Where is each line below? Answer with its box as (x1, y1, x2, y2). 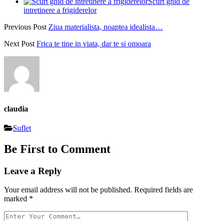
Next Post (4, 39, 35, 48)
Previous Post (4, 23, 46, 32)
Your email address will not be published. (4, 185, 132, 194)
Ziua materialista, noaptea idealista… (48, 23, 163, 32)
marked (4, 194, 29, 203)
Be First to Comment (4, 142, 110, 155)
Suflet (13, 123, 31, 132)
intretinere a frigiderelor (24, 6, 97, 15)
